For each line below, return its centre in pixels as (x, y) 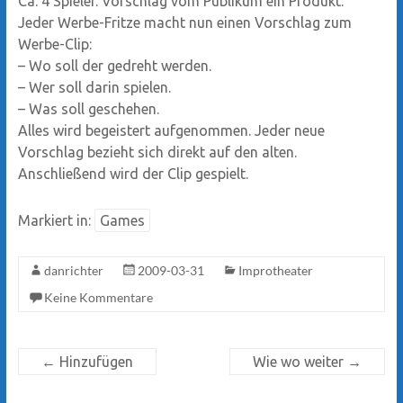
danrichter (73, 270)
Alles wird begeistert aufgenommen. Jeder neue (171, 130)
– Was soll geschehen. (88, 108)
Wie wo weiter (300, 361)
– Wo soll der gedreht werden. (114, 65)
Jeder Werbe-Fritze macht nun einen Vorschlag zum (184, 22)
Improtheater (275, 270)
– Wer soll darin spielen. (94, 87)
